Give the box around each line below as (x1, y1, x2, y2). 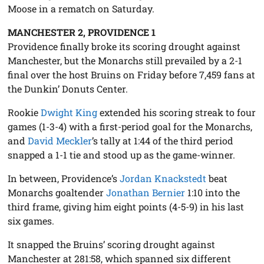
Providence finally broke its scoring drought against (8, 39, 241, 52)
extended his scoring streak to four (97, 105, 256, 118)
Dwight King (41, 105, 98, 118)
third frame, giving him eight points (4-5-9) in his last (8, 200, 245, 213)
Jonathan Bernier (106, 186, 186, 199)
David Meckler (28, 134, 93, 147)
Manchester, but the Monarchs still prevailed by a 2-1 (8, 54, 243, 67)
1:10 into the (185, 186, 240, 199)
